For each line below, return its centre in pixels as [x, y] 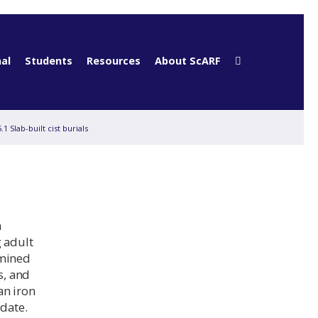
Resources [113, 61]
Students [48, 61]
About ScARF [187, 61]
